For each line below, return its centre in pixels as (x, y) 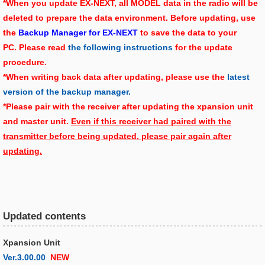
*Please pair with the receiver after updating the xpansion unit (128, 106)
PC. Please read (35, 47)
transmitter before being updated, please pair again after (117, 136)
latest (238, 77)
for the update (203, 47)
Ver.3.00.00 (24, 257)
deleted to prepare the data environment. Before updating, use (129, 18)
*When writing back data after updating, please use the (115, 77)
